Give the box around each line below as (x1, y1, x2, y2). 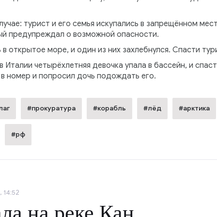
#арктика (178, 104, 210, 113)
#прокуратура (27, 104, 76, 113)
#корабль (93, 104, 126, 113)
